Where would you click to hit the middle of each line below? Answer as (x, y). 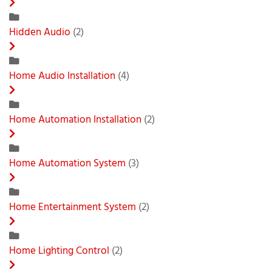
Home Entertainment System (73, 207)
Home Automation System (67, 164)
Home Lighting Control (59, 251)
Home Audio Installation (62, 76)
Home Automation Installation (76, 120)
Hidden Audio (40, 32)
